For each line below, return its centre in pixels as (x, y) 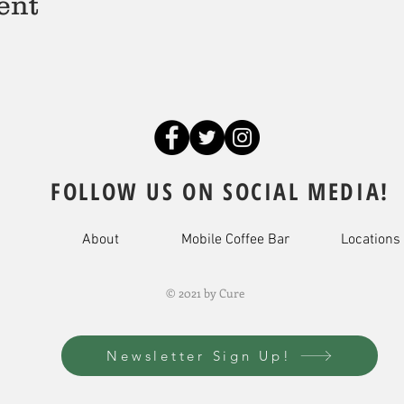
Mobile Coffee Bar (235, 240)
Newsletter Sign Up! (199, 356)
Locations (371, 240)
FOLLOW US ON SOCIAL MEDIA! (220, 191)
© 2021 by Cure (205, 293)
